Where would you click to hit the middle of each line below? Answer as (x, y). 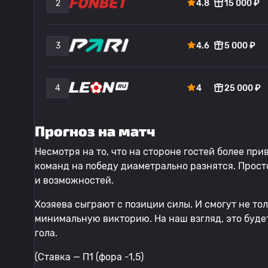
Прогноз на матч (95, 131)
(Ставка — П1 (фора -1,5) (89, 257)
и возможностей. (74, 180)
